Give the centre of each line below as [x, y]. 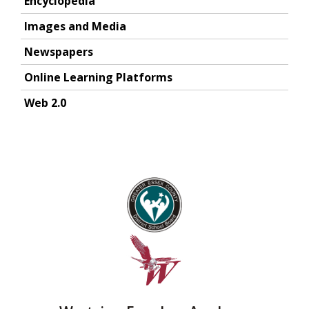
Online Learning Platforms [98, 77]
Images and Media [75, 26]
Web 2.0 [45, 103]
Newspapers [59, 52]
